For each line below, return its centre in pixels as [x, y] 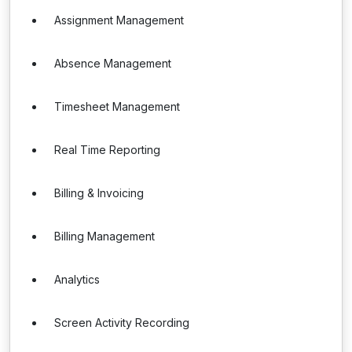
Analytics [77, 279]
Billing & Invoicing [99, 193]
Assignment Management [119, 20]
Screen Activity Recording [122, 323]
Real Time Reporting [107, 150]
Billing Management [104, 236]
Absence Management [113, 63]
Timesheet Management [117, 106]
